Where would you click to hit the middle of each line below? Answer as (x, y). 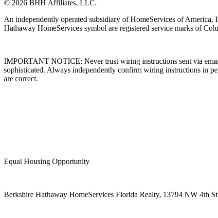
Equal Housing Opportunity (48, 161)
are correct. (21, 79)
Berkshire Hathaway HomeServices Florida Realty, (82, 194)
